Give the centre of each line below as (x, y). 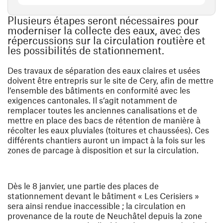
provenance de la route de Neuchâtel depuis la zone (105, 216)
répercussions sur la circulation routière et (106, 40)
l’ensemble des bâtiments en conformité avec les (99, 90)
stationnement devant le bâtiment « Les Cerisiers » (103, 196)
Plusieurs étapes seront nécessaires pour (103, 20)
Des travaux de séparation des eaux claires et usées (104, 70)
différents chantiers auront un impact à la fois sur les (106, 140)
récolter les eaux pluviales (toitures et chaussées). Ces (108, 130)
